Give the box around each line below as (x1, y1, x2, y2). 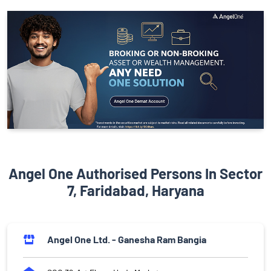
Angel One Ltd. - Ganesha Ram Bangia (47, 233, 206, 246)
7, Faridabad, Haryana (67, 181, 204, 200)
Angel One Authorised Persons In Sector (8, 165, 263, 183)
